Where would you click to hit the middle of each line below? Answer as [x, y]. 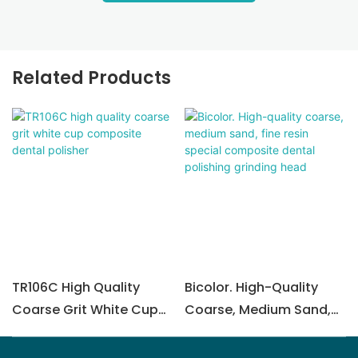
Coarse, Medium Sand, [257, 309]
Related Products [91, 78]
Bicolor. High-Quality [251, 287]
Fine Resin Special [241, 332]
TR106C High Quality [76, 287]
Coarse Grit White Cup [85, 309]
